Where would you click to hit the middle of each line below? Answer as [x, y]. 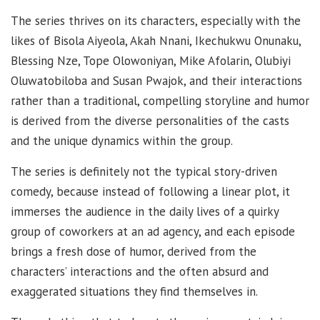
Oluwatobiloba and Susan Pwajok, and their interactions [156, 81]
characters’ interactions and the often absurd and [140, 272]
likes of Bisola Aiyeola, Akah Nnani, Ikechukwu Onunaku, [156, 41]
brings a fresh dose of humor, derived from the [134, 252]
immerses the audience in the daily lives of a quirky [145, 212]
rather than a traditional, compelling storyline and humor [160, 101]
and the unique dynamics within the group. [122, 141]
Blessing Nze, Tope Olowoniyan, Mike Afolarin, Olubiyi [151, 61]
